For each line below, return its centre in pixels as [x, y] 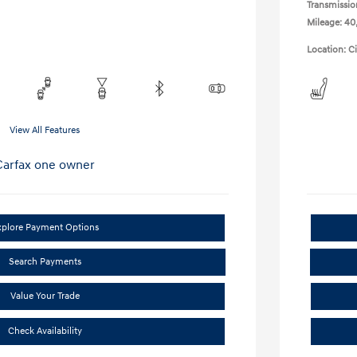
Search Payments [45, 262]
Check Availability [45, 331]
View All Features [45, 130]
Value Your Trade [45, 296]
